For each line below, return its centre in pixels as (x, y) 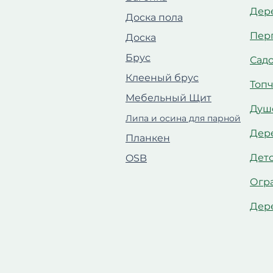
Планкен (148, 138)
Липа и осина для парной (183, 118)
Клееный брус (162, 78)
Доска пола (154, 17)
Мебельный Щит (168, 98)
